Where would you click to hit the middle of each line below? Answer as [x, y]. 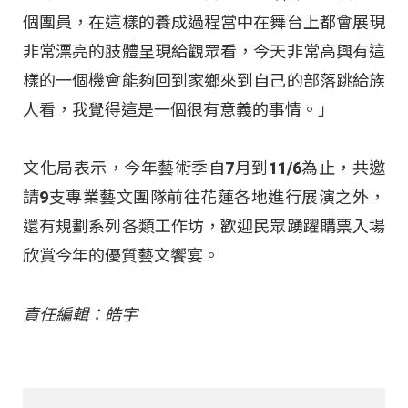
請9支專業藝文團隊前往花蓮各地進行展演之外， [204, 198]
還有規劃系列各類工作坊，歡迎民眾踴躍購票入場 [204, 227]
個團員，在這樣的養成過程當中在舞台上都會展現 [204, 22]
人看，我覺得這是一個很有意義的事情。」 [178, 109]
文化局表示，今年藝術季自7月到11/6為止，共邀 [204, 168]
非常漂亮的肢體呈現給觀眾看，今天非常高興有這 [204, 51]
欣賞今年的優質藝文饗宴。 [121, 256]
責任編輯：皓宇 [80, 314]
